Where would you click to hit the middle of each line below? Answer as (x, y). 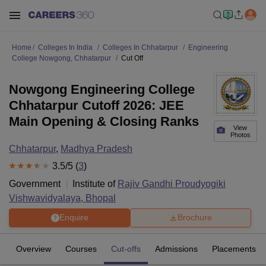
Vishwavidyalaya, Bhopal (62, 198)
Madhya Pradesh (96, 149)
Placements (234, 248)
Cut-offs (126, 248)
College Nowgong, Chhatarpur (61, 58)
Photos (240, 135)
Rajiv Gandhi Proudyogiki (172, 183)
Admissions (176, 248)
